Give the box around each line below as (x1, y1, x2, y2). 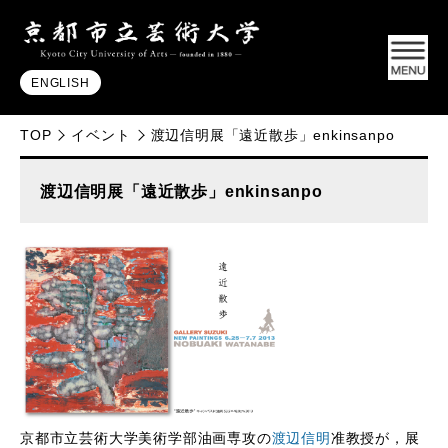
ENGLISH (31, 75, 90, 90)
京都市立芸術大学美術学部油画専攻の (20, 430, 272, 446)
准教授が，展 (330, 430, 420, 446)
